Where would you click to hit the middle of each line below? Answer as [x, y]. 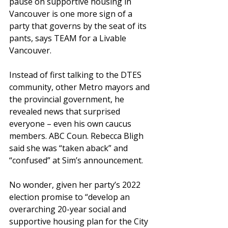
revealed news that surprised [66, 112]
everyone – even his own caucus [71, 124]
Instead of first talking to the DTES [76, 75]
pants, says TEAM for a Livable [69, 38]
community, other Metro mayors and [80, 87]
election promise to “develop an [70, 197]
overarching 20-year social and [69, 209]
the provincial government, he [68, 99]
